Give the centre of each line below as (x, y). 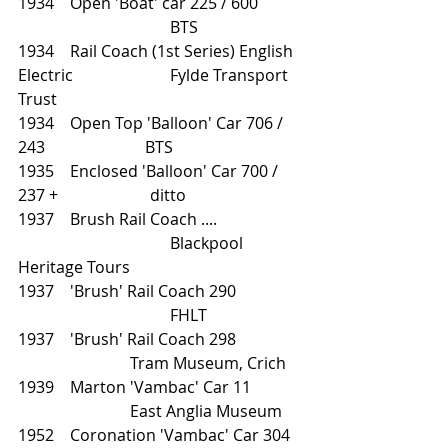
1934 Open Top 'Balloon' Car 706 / (152, 123)
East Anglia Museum (190, 411)
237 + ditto (102, 195)
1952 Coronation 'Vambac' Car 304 (154, 435)
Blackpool (78, 243)
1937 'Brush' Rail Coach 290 (127, 291)
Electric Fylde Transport (45, 75)
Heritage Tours (76, 267)
